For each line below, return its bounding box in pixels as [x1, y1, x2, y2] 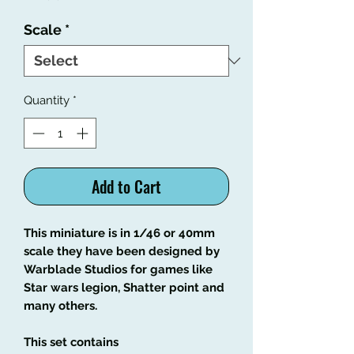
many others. [24, 298, 97, 313]
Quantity [24, 93, 70, 108]
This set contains [24, 334, 119, 349]
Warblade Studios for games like [24, 262, 213, 277]
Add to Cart [92, 174, 161, 198]
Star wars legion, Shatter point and [24, 280, 224, 295]
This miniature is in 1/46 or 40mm [24, 225, 215, 240]
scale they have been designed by [24, 243, 220, 258]
